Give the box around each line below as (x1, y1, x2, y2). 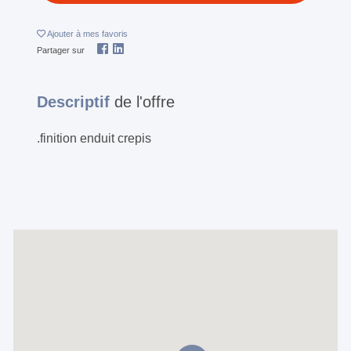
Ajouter (47, 28, 76, 38)
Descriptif (37, 92, 114, 110)
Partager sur (37, 45, 85, 55)
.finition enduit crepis (37, 131, 151, 145)
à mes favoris (76, 28, 128, 38)
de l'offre (114, 92, 175, 110)
